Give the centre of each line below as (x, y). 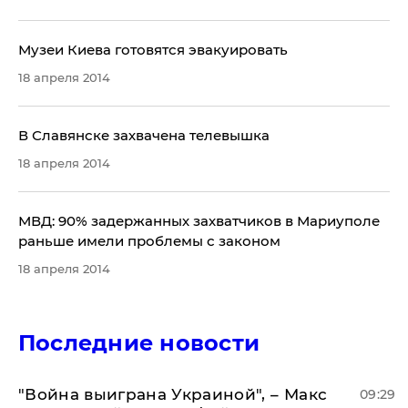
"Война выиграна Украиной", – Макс (173, 394)
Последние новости (139, 343)
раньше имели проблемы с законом (149, 241)
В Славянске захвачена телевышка (144, 135)
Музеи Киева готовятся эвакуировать (153, 50)
